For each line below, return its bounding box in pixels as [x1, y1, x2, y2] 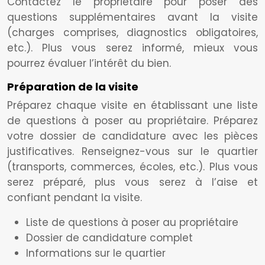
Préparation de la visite [7, 79, 138, 94]
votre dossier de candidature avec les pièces [7, 129, 258, 143]
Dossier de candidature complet [26, 231, 193, 245]
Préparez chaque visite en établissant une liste [7, 98, 258, 112]
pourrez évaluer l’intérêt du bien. [7, 56, 171, 70]
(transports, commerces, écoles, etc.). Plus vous [7, 160, 258, 174]
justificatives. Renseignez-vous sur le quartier [7, 144, 258, 159]
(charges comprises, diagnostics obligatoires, [7, 25, 258, 40]
